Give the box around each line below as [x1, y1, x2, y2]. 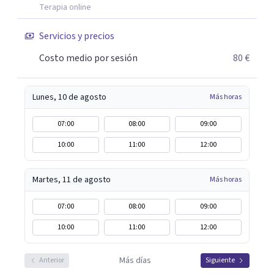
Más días [119, 254, 151, 267]
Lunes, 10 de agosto [32, 91, 106, 103]
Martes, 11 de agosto [32, 174, 111, 186]
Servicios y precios [39, 29, 114, 43]
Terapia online [39, 1, 91, 13]
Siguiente [206, 255, 235, 265]
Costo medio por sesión [39, 51, 138, 65]
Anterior [39, 255, 64, 265]
